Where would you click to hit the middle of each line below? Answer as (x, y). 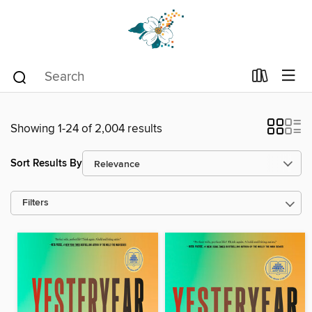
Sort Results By (46, 163)
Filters (36, 203)
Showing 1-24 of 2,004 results (86, 129)
